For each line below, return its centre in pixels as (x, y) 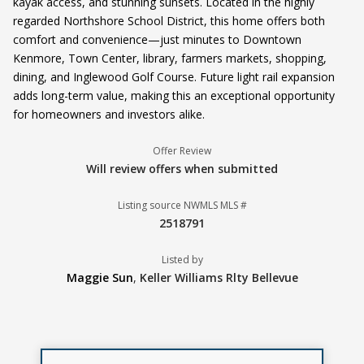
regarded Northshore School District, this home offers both (169, 21)
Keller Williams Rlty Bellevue (219, 278)
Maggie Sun (100, 278)
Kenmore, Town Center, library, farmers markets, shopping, (170, 58)
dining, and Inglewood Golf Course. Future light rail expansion (174, 77)
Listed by (182, 260)
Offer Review (182, 151)
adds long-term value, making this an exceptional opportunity (174, 96)
